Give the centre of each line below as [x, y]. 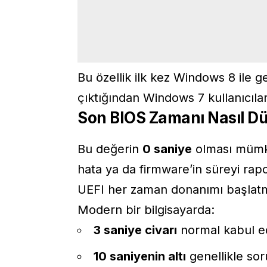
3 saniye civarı [135, 230]
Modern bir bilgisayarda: [146, 209]
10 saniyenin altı [140, 256]
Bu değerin [110, 149]
